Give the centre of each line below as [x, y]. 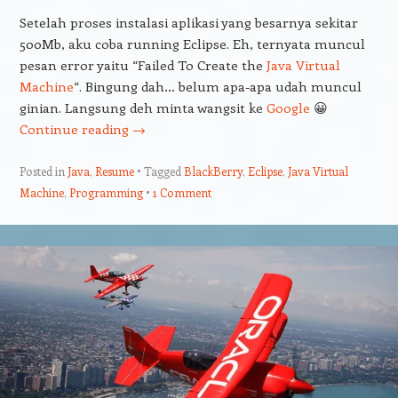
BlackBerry [213, 171]
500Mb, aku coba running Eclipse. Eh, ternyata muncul [192, 44]
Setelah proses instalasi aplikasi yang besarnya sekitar [188, 23]
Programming [106, 193]
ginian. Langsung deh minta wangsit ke [143, 108]
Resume [114, 171]
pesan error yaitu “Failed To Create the [143, 65]
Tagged [163, 171]
